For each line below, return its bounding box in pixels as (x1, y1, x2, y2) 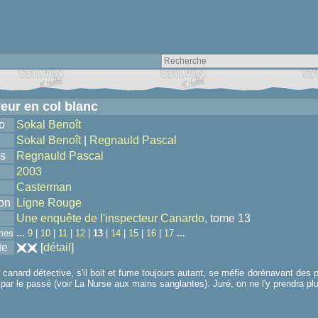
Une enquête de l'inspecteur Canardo (16, 212, 204, 224)
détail (43, 241, 71, 253)
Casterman (16, 181, 72, 193)
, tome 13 (204, 212, 251, 224)
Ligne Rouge (16, 197, 82, 209)
